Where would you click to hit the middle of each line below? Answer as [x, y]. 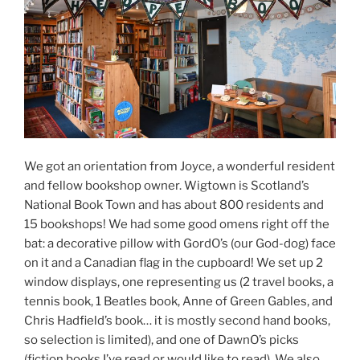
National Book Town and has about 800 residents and [174, 205]
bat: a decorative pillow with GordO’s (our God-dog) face [180, 243]
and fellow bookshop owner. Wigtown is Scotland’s [167, 185]
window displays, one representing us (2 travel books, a [179, 282]
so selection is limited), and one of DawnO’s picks [162, 340]
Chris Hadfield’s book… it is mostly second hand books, [177, 320]
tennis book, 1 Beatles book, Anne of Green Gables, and [178, 301]
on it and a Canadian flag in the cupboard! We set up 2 [174, 262]
